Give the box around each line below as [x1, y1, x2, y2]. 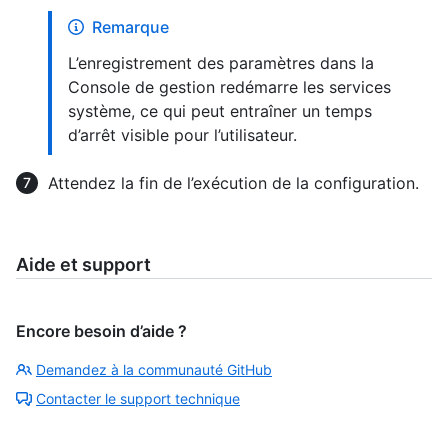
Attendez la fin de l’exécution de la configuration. [48, 172, 419, 193]
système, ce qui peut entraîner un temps [68, 100, 372, 121]
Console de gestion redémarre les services [68, 76, 391, 97]
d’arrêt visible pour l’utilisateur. [68, 124, 297, 145]
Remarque [92, 16, 169, 37]
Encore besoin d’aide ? [16, 320, 187, 341]
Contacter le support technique [36, 389, 240, 407]
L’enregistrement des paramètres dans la [68, 52, 374, 73]
